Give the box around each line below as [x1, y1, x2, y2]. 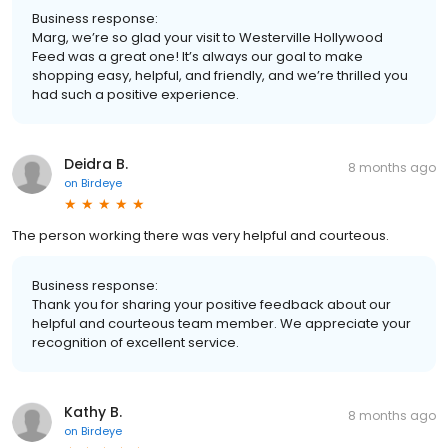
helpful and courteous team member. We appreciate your [32, 313, 411, 333]
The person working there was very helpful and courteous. [12, 225, 389, 245]
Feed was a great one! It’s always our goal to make [32, 46, 363, 66]
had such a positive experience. [32, 84, 239, 104]
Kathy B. [64, 401, 122, 422]
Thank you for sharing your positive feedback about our [32, 294, 391, 314]
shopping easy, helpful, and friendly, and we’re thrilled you [32, 65, 408, 85]
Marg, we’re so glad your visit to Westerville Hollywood [32, 27, 383, 47]
